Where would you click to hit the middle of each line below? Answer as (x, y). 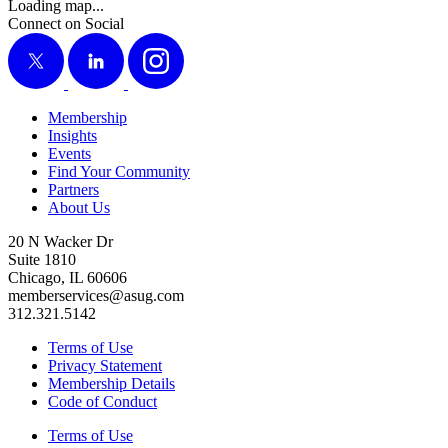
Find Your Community (119, 172)
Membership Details (111, 384)
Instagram (159, 42)
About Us (79, 208)
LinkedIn (97, 42)
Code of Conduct (102, 402)
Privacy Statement (105, 366)
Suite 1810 (42, 260)
